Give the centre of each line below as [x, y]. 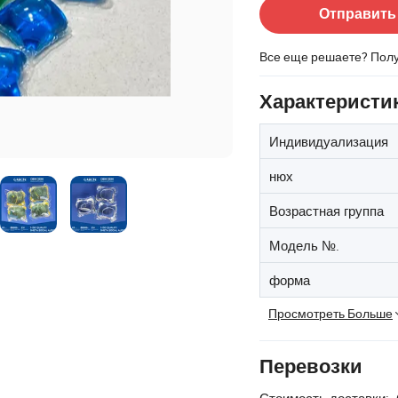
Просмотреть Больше [330, 313]
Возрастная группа [326, 210]
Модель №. [304, 245]
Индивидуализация [329, 141]
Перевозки [311, 366]
